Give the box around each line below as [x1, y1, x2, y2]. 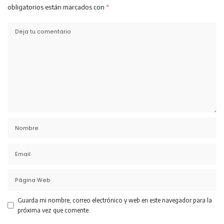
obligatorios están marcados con [7, 2, 106, 11]
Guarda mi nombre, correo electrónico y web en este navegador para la [17, 196, 212, 204]
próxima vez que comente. [17, 206, 90, 214]
